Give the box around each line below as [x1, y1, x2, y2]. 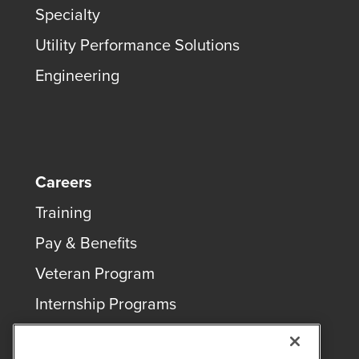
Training [35, 200, 91, 224]
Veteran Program [35, 261, 155, 285]
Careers [35, 170, 92, 194]
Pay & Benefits [35, 231, 137, 255]
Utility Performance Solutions [35, 33, 240, 57]
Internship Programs [35, 292, 176, 316]
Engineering [35, 63, 119, 87]
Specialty [35, 2, 100, 26]
